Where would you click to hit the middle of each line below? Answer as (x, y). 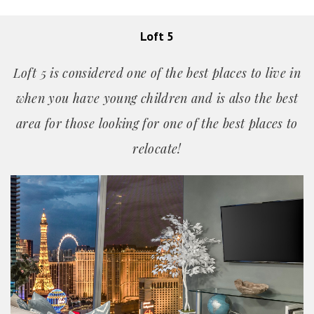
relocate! (157, 149)
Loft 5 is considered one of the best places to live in (157, 73)
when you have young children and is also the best (157, 98)
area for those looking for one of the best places (152, 124)
